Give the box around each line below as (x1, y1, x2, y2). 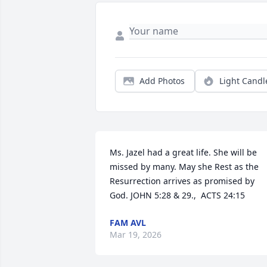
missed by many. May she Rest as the (110, 161, 259, 173)
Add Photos (139, 75, 185, 87)
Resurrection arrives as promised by (110, 175, 254, 187)
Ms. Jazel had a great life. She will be (110, 147, 257, 159)
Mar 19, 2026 (110, 229, 162, 241)
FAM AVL (110, 217, 146, 229)
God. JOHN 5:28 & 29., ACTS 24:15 (110, 190, 245, 201)
